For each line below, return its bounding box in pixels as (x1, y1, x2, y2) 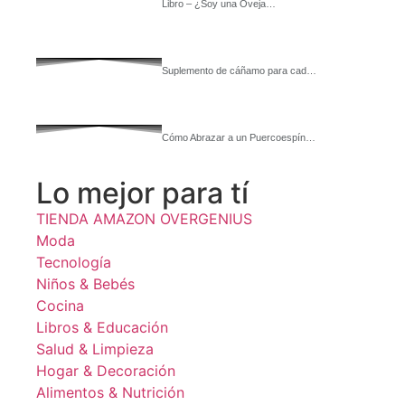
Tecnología (36, 253, 111, 271)
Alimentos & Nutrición (36, 383, 184, 401)
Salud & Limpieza (36, 340, 154, 358)
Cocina (36, 297, 84, 315)
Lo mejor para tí (36, 175, 249, 211)
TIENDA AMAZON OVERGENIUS (36, 210, 252, 228)
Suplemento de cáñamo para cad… (161, 65, 316, 76)
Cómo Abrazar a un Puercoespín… (161, 132, 316, 143)
